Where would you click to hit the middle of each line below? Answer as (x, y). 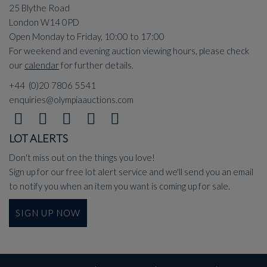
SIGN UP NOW (48, 213)
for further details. (96, 65)
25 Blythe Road (39, 8)
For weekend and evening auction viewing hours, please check (129, 51)
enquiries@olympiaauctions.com (71, 100)
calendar (42, 65)
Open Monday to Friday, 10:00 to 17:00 (87, 36)
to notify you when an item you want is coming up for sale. (119, 186)
